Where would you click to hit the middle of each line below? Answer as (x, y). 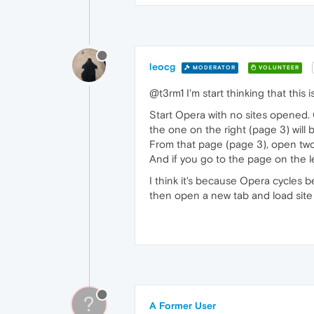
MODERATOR (213, 67)
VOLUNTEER (278, 67)
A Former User (183, 306)
